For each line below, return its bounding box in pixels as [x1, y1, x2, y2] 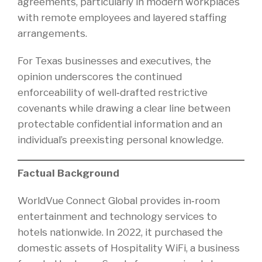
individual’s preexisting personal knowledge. [18, 133, 223, 146]
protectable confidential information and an [18, 118, 222, 130]
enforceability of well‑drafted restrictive [18, 86, 208, 98]
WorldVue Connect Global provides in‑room [18, 195, 220, 207]
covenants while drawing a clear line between [18, 102, 230, 114]
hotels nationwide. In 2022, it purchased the [18, 226, 223, 239]
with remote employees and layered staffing [18, 11, 227, 23]
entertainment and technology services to [18, 211, 217, 223]
